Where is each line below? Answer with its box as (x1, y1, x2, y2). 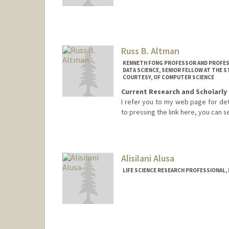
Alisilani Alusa (121, 152, 174, 165)
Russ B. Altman (121, 44, 179, 57)
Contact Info (119, 129, 163, 139)
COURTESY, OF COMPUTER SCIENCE (122, 73, 214, 81)
